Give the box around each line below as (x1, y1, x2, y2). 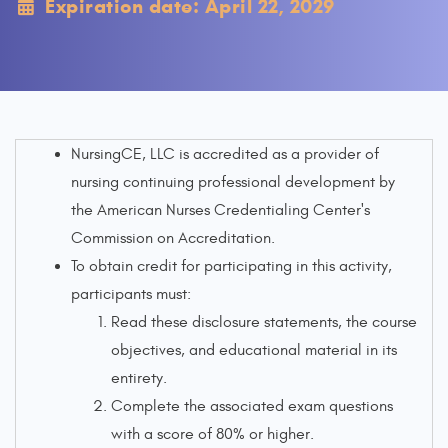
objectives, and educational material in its (111, 341, 397, 359)
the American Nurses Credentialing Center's (71, 201, 370, 219)
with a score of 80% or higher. (111, 425, 314, 443)
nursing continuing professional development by (71, 173, 395, 191)
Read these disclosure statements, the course (111, 313, 417, 331)
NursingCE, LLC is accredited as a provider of (71, 145, 379, 163)
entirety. (111, 369, 167, 387)
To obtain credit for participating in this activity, (71, 257, 392, 275)
